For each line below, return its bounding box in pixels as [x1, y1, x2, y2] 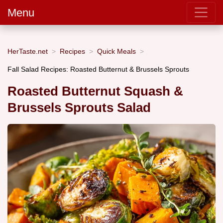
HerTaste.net [7, 47, 48, 55]
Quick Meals [97, 47, 136, 55]
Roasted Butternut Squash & [7, 84, 183, 99]
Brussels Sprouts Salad [7, 101, 151, 115]
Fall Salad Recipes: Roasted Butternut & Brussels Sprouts [7, 65, 189, 73]
